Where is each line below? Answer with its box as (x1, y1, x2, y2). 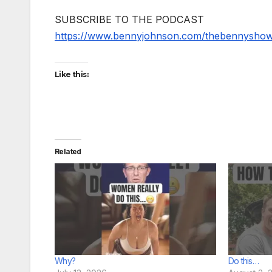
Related (55, 146, 81, 156)
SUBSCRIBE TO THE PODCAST (55, 13, 204, 25)
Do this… (228, 256, 259, 267)
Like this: (55, 69, 88, 79)
